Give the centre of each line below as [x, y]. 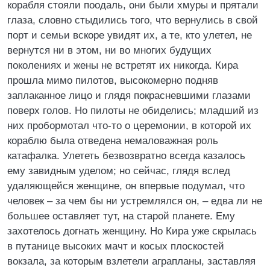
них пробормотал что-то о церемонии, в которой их [129, 126]
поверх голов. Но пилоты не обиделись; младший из [133, 111]
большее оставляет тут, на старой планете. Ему [121, 216]
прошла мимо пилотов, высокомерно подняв [113, 80]
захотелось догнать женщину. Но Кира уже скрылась [132, 231]
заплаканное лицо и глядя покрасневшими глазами [129, 96]
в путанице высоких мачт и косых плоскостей [116, 246]
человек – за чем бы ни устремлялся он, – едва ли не [135, 201]
